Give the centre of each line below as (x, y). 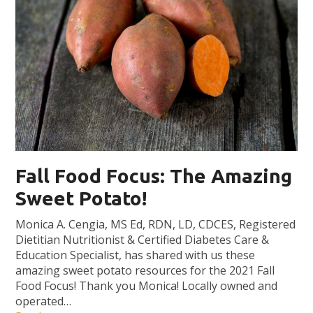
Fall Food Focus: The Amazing (154, 176)
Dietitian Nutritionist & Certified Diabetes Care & (143, 240)
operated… (44, 301)
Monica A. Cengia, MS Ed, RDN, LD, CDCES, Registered (156, 225)
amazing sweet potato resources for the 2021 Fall (145, 271)
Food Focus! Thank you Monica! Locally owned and (147, 286)
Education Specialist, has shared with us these (136, 255)
